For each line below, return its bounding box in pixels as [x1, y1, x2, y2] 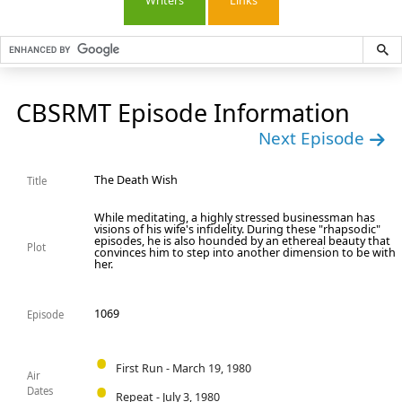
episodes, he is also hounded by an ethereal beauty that [94, 233, 391, 249]
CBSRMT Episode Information [16, 96, 350, 130]
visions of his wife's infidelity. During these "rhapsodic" [94, 222, 381, 238]
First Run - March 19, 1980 [115, 360, 251, 376]
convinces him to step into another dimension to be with [94, 245, 397, 261]
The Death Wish [94, 172, 179, 188]
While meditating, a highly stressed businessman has [94, 210, 376, 226]
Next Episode [258, 127, 369, 151]
